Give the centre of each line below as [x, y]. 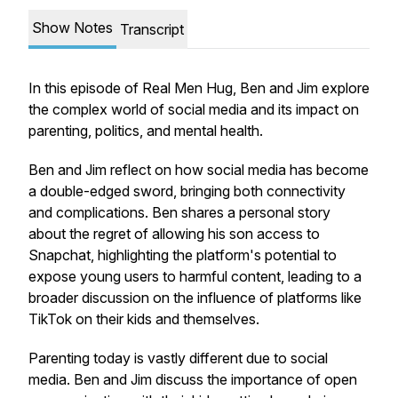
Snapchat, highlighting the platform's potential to [183, 255]
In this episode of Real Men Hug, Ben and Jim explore [199, 88]
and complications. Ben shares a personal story [179, 212]
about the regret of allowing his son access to [174, 234]
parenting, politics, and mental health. [147, 131]
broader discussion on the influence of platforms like [195, 298]
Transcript [152, 29]
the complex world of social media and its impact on [194, 109]
